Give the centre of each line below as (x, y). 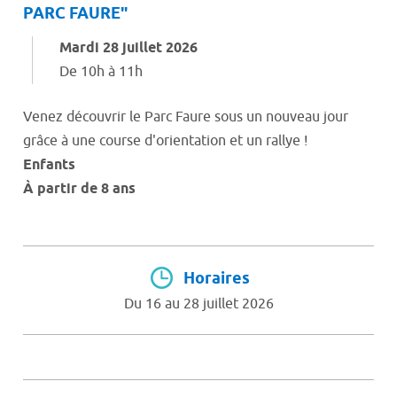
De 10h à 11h (101, 72)
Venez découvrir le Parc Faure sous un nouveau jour (186, 117)
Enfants (49, 166)
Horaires (214, 280)
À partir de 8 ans (81, 190)
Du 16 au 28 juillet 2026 (198, 304)
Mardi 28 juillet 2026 (128, 49)
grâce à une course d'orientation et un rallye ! (165, 141)
